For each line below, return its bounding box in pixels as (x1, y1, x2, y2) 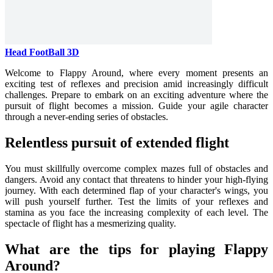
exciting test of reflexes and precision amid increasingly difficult (5, 78, 268, 89)
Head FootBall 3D (5, 46, 79, 57)
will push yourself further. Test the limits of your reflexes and (5, 196, 268, 207)
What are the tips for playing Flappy (5, 241, 268, 257)
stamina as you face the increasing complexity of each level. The (5, 207, 268, 218)
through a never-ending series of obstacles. (5, 111, 171, 122)
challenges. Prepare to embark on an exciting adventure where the (5, 89, 268, 100)
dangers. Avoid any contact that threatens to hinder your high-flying (5, 174, 268, 185)
